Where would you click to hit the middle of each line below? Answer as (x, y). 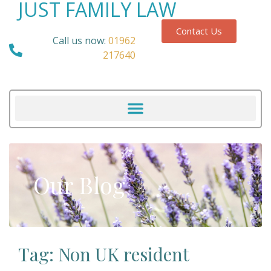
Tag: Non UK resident (104, 254)
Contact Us (199, 31)
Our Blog (79, 185)
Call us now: (79, 41)
